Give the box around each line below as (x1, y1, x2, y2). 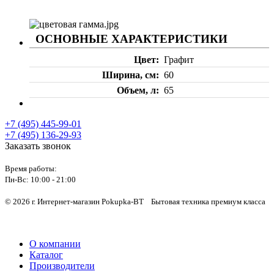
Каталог (29, 249, 63, 260)
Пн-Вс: (5, 174, 29, 184)
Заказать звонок (5, 140, 71, 151)
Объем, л (117, 84, 156, 95)
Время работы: (5, 163, 59, 173)
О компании (29, 238, 81, 249)
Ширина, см (102, 69, 156, 80)
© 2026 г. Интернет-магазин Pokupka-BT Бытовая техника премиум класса (5, 196, 267, 206)
